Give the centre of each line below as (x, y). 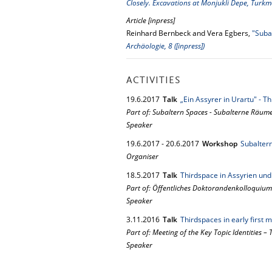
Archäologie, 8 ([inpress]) (165, 46)
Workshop (220, 144)
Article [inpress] (151, 20)
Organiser (142, 156)
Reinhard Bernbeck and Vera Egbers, (189, 33)
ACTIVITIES (154, 81)
